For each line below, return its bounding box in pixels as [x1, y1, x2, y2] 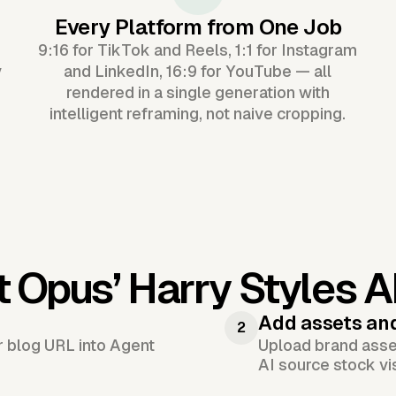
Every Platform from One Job [54, 14, 342, 39]
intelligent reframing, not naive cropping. [49, 103, 346, 123]
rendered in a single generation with [65, 82, 330, 102]
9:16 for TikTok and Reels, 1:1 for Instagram [38, 40, 358, 59]
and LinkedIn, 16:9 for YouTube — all [64, 61, 332, 80]
